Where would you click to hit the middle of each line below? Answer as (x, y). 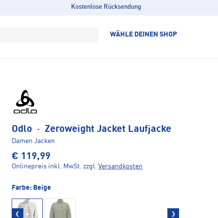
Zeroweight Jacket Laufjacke (107, 129)
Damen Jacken (33, 141)
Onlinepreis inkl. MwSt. (47, 166)
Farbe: (22, 188)
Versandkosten (120, 166)
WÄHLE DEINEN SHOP (144, 35)
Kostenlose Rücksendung (106, 7)
